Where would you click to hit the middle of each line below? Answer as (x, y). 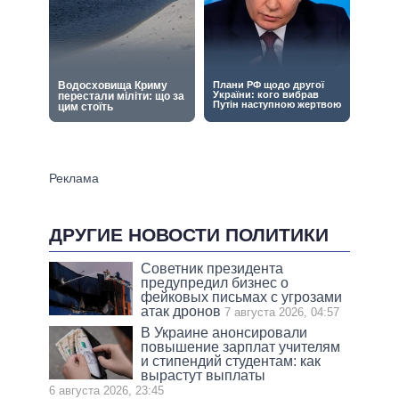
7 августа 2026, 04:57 (282, 312)
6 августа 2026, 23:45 (106, 390)
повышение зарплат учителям (241, 346)
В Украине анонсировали (224, 332)
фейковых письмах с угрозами (242, 297)
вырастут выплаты (204, 375)
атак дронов (181, 311)
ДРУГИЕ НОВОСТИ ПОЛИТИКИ (189, 234)
